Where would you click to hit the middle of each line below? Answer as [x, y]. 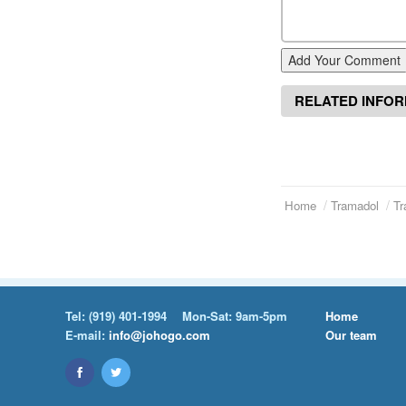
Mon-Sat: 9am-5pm [235, 316]
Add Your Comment [344, 60]
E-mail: [87, 335]
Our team [351, 335]
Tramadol [355, 206]
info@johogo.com [159, 335]
